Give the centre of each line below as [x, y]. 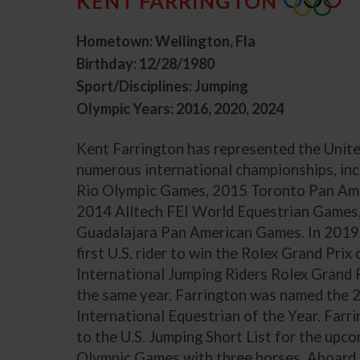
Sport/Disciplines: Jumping [163, 86]
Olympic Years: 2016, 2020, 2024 [180, 108]
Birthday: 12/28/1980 [146, 63]
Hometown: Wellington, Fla [166, 41]
